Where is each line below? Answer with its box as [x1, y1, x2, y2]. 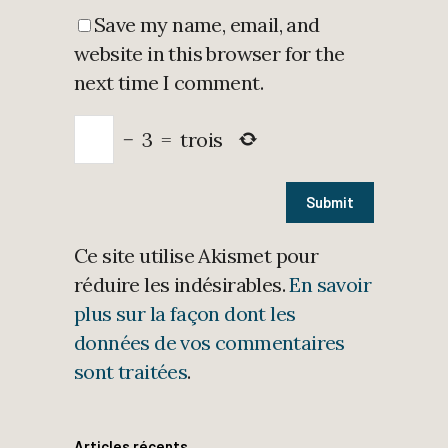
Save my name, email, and [94, 12, 320, 38]
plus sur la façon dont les [74, 301, 296, 327]
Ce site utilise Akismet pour [74, 243, 319, 269]
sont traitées [74, 359, 188, 385]
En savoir [289, 272, 372, 298]
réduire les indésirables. [74, 272, 290, 298]
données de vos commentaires [74, 330, 345, 356]
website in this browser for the [74, 41, 345, 67]
